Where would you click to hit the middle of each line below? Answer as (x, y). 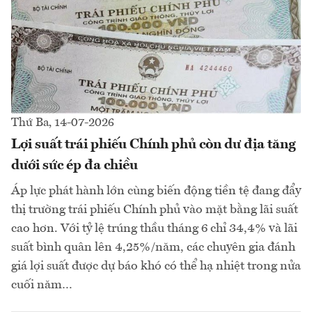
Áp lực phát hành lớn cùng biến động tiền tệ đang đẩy (156, 190)
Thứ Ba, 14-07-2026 (63, 123)
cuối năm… (42, 284)
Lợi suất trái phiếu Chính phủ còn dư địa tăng (154, 145)
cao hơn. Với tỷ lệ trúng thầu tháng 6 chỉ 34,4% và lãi (154, 228)
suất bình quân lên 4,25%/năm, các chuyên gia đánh (153, 247)
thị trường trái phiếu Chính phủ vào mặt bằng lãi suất (155, 209)
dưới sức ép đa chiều (75, 165)
